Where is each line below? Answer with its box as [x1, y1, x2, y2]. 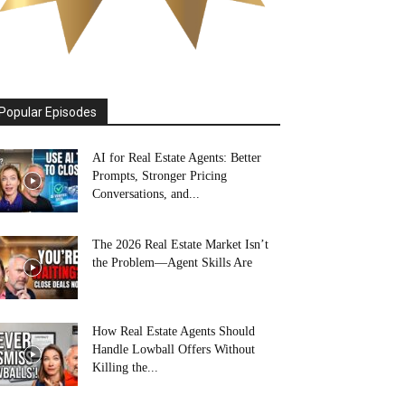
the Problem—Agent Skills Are [92, 256, 252, 269]
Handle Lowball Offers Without [92, 343, 255, 356]
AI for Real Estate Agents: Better [92, 151, 261, 165]
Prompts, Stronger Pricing [92, 169, 227, 183]
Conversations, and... [92, 187, 200, 201]
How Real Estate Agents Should [92, 325, 255, 338]
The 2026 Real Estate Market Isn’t [92, 238, 268, 251]
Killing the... [92, 361, 158, 374]
